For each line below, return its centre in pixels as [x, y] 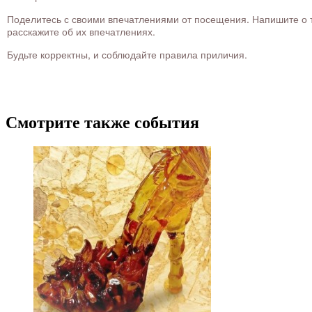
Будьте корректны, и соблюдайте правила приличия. [127, 55]
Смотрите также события [102, 123]
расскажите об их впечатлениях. [81, 32]
